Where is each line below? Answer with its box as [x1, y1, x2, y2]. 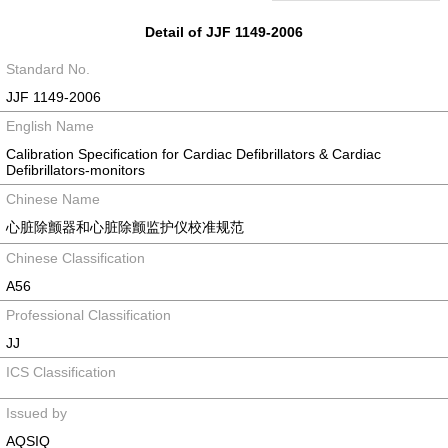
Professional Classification [6, 307, 171, 323]
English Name [6, 118, 94, 134]
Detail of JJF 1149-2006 [145, 24, 303, 40]
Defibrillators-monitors [6, 162, 145, 178]
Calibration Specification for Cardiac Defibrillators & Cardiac [6, 146, 381, 162]
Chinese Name [6, 191, 100, 207]
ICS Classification [6, 364, 116, 380]
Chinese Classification [6, 250, 145, 266]
